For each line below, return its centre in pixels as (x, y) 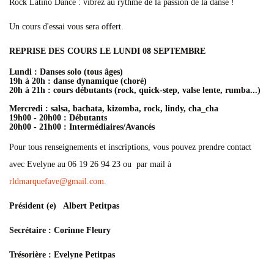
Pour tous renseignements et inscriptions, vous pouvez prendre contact (130, 147)
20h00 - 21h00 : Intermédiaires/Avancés (82, 127)
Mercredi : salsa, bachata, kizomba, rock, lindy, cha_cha (114, 109)
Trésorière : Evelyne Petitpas (62, 255)
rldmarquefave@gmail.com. (58, 181)
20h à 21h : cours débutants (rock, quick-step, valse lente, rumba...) (135, 90)
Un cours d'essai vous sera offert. (66, 27)
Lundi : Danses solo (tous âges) (66, 72)
